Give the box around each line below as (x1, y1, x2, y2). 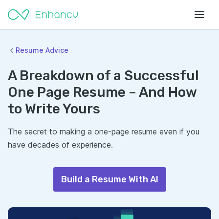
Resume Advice (16, 46, 68, 54)
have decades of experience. (8, 140, 113, 150)
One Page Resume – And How (8, 84, 197, 100)
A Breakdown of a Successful (8, 67, 199, 84)
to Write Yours (8, 101, 100, 117)
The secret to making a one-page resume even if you (8, 127, 199, 136)
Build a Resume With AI (61, 174, 158, 185)
